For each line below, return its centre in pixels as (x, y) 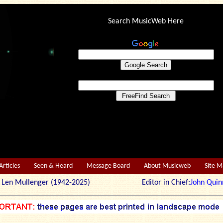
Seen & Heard (53, 166)
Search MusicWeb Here (146, 21)
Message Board (108, 166)
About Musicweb (167, 166)
